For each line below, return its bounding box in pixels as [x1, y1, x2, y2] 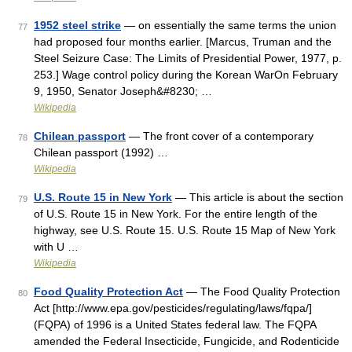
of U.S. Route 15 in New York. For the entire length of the [34, 207, 317, 220]
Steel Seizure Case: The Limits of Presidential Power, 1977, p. [34, 52, 342, 64]
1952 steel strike [34, 19, 121, 31]
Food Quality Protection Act [34, 285, 183, 298]
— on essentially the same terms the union [121, 19, 336, 31]
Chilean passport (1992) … [34, 146, 168, 159]
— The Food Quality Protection [183, 285, 340, 298]
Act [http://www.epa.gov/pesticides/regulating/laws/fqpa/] [34, 302, 312, 314]
